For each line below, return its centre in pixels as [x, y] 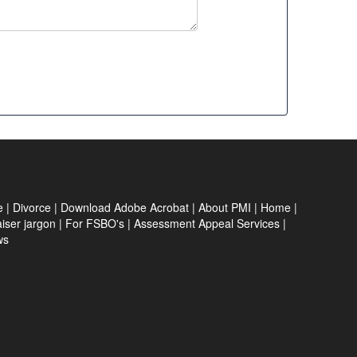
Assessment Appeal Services [208, 223]
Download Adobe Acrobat [125, 207]
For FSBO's [95, 223]
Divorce [32, 207]
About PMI [225, 207]
